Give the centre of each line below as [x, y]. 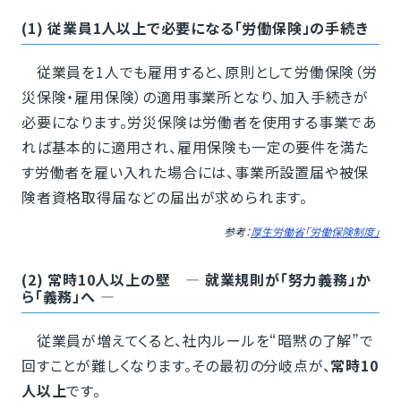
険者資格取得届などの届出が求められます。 [164, 197]
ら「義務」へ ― [68, 297]
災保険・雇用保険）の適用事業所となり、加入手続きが [195, 97]
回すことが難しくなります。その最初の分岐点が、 [176, 366]
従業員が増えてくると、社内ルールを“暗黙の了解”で [197, 341]
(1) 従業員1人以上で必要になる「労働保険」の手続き [195, 28]
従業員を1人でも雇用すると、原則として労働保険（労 [199, 72]
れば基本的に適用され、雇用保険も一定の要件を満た [195, 147]
